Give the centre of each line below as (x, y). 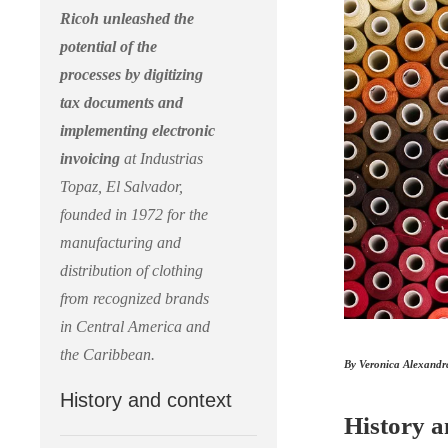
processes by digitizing (131, 74)
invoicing (90, 158)
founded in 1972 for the (134, 214)
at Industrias (161, 158)
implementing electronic (137, 130)
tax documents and (121, 102)
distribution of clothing (131, 270)
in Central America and (135, 326)
